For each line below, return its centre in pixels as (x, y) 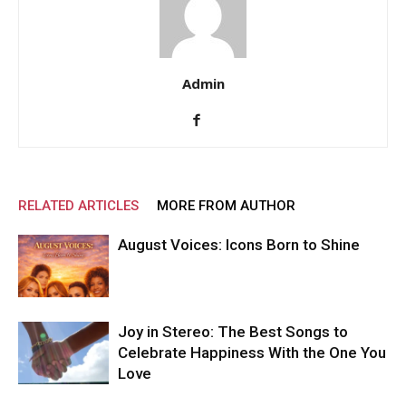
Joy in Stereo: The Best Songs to (233, 331)
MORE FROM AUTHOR (226, 205)
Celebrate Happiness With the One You (252, 352)
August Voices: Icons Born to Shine (239, 244)
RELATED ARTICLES (78, 205)
